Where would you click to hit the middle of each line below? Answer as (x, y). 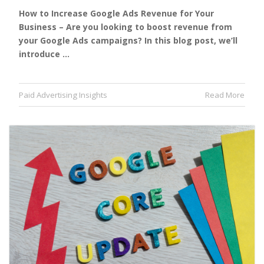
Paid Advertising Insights (63, 95)
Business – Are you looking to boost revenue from (126, 27)
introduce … (44, 54)
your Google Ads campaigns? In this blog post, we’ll (128, 40)
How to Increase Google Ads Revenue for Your (116, 13)
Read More (225, 95)
